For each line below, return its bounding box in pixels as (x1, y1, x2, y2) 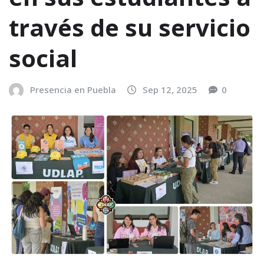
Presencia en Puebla (30, 84, 116, 96)
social (9, 42, 77, 75)
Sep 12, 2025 (143, 84, 197, 96)
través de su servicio (9, 11, 250, 44)
